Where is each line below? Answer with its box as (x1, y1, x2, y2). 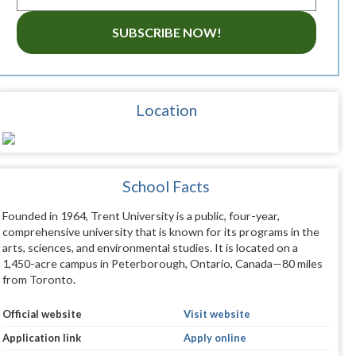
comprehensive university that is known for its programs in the (2, 225, 319, 239)
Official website (2, 308, 82, 321)
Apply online (183, 331, 246, 345)
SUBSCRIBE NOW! (111, 25, 222, 41)
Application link (2, 331, 81, 345)
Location (135, 101, 197, 120)
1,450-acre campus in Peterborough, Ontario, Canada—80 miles (2, 257, 323, 271)
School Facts (122, 177, 211, 196)
